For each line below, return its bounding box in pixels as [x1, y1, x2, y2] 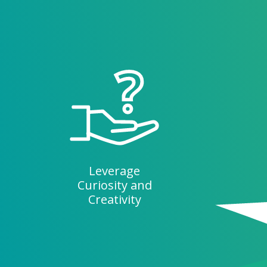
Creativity [88, 191, 141, 208]
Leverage [89, 163, 141, 179]
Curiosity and [77, 177, 152, 194]
